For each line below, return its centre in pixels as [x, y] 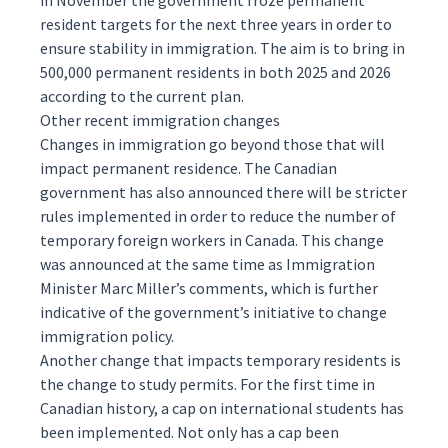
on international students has [300, 408]
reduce [271, 216]
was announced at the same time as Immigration [207, 264]
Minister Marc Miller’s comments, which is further [209, 288]
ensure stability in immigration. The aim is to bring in [222, 48]
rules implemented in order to [144, 216]
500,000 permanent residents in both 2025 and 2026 [215, 72]
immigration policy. [107, 336]
